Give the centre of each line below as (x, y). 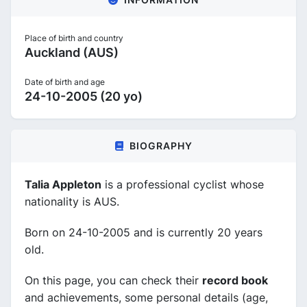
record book (235, 280)
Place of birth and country (74, 38)
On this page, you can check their (113, 280)
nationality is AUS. (72, 201)
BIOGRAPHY (161, 146)
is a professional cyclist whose (183, 184)
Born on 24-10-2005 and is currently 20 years (144, 232)
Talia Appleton (63, 184)
